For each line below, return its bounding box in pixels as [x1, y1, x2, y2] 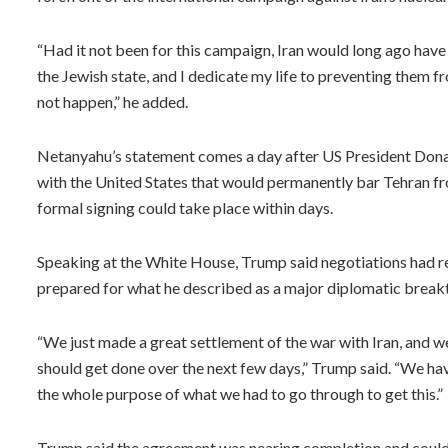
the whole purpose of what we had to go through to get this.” [37, 383, 443, 403]
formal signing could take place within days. [37, 197, 333, 217]
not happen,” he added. [37, 91, 188, 111]
